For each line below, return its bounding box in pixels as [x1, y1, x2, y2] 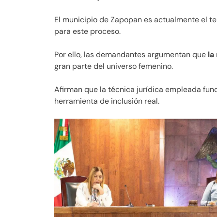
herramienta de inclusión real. [54, 96, 159, 107]
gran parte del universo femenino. [54, 61, 173, 72]
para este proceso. [54, 26, 121, 37]
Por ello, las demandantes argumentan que [54, 49, 208, 60]
